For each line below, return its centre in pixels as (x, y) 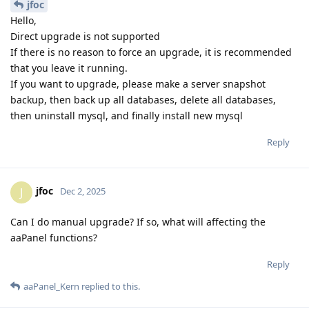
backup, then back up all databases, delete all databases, (143, 99)
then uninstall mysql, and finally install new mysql (127, 115)
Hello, (23, 20)
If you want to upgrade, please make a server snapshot (138, 83)
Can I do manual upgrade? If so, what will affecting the (138, 221)
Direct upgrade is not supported (85, 36)
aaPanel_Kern (51, 286)
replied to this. (110, 286)
